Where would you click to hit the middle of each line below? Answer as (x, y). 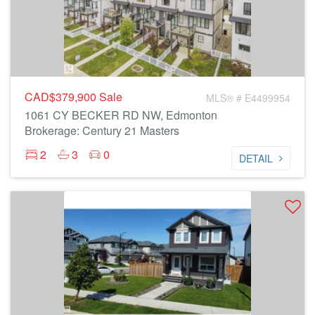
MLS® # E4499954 (248, 98)
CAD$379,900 (62, 97)
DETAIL (256, 158)
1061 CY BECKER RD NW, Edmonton (121, 115)
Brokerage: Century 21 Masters (102, 130)
